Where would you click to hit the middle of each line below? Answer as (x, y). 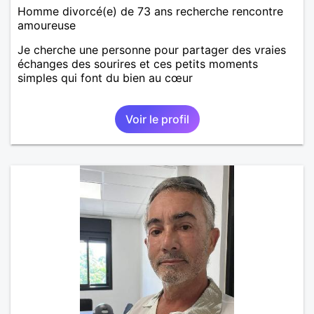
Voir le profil (157, 119)
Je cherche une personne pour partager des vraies (152, 49)
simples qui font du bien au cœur (105, 77)
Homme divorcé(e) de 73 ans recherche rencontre (150, 11)
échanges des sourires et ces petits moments (138, 63)
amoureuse (47, 25)
